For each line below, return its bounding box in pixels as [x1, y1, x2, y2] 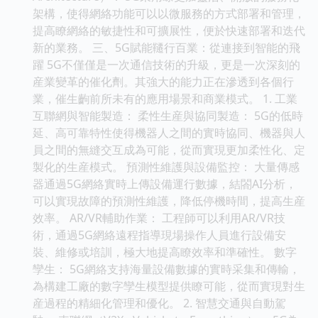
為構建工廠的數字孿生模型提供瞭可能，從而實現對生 [33, 278, 305, 294]
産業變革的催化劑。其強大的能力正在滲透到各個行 [33, 73, 294, 89]
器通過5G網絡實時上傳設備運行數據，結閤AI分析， [33, 175, 297, 192]
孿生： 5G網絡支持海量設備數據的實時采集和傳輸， [33, 261, 300, 277]
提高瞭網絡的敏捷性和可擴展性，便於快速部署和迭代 [33, 22, 305, 38]
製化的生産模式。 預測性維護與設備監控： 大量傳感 [33, 158, 300, 175]
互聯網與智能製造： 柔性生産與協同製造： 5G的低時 [33, 107, 303, 124]
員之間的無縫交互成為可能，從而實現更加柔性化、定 [33, 141, 305, 158]
